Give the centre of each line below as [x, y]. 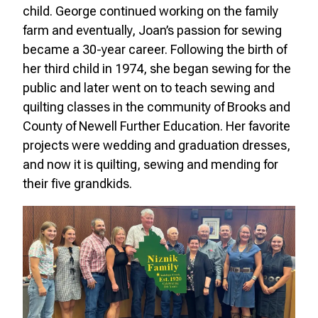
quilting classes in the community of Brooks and [157, 107]
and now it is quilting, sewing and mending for [150, 165]
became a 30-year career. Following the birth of [155, 50]
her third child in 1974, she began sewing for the [157, 69]
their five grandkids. [77, 184]
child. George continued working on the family [150, 11]
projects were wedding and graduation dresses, [157, 146]
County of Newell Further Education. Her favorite [157, 126]
